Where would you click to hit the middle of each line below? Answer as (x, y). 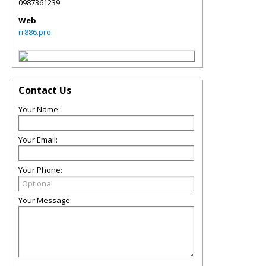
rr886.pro (35, 32)
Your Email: (38, 140)
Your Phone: (40, 170)
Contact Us (45, 90)
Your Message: (45, 200)
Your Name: (39, 109)
